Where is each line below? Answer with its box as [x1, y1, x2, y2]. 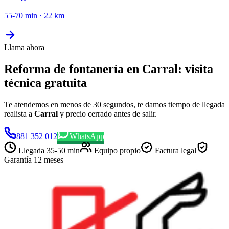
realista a [4, 109, 34, 118]
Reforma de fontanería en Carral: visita [4, 62, 213, 76]
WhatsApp [70, 131, 104, 141]
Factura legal [153, 146, 196, 155]
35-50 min [47, 146, 80, 155]
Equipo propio [92, 146, 141, 155]
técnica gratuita [4, 76, 87, 89]
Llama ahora [4, 42, 44, 52]
